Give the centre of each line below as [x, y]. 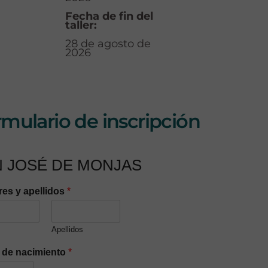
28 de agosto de [108, 44]
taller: [81, 25]
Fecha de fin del [109, 16]
